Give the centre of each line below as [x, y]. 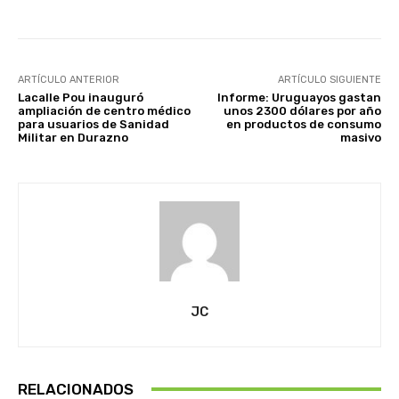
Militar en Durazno [73, 137]
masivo [360, 137]
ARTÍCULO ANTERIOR [69, 79]
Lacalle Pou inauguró [81, 97]
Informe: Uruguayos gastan [299, 97]
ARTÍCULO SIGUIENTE [329, 79]
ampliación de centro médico [104, 110]
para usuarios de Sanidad [94, 124]
